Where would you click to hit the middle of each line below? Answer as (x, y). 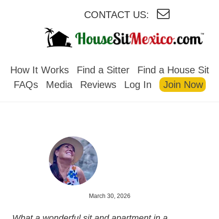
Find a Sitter (103, 70)
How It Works (39, 70)
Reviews (98, 84)
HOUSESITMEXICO (117, 56)
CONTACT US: (116, 15)
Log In (138, 84)
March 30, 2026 (109, 196)
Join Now (183, 84)
